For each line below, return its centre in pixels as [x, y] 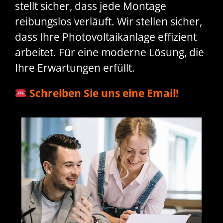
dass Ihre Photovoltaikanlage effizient [106, 37]
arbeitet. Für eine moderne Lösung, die [110, 53]
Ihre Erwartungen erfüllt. [75, 68]
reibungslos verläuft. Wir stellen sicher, [109, 22]
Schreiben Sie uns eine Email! [103, 93]
